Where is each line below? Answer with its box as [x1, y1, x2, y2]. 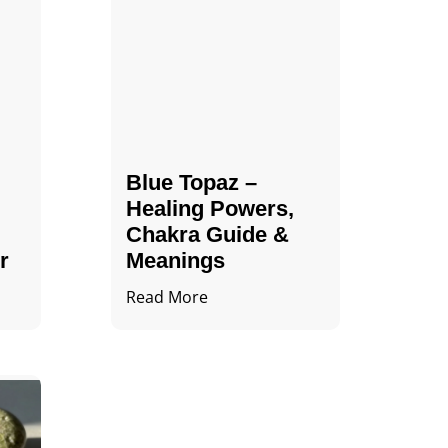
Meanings [125, 247, 225, 273]
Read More [125, 285, 208, 308]
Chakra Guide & [125, 221, 289, 247]
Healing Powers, [125, 195, 294, 221]
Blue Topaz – [125, 169, 257, 195]
